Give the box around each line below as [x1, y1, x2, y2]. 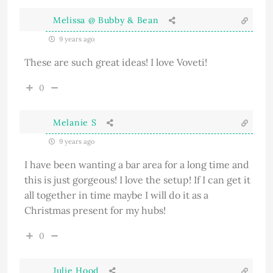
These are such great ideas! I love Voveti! [24, 55, 207, 68]
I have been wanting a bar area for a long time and [24, 158, 249, 171]
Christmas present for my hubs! [24, 204, 166, 216]
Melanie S [53, 117, 97, 128]
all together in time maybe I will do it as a [24, 188, 208, 201]
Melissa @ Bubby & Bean [53, 15, 159, 26]
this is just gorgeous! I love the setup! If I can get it [24, 173, 250, 186]
